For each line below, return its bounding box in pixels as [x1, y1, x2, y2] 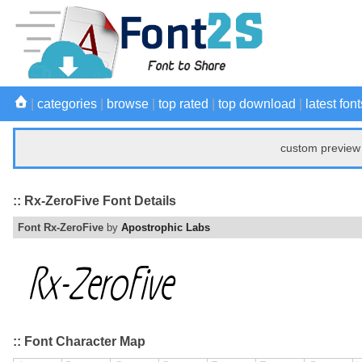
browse [107, 97, 149, 111]
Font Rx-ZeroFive [18, 221, 103, 234]
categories [37, 97, 97, 111]
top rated [158, 97, 208, 111]
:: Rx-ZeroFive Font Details [13, 193, 176, 208]
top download [218, 97, 296, 111]
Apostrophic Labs [121, 221, 210, 234]
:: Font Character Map [13, 335, 145, 349]
